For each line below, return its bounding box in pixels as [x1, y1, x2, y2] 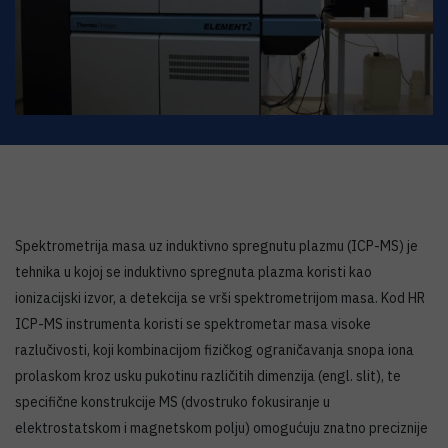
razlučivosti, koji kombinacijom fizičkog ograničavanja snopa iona [15, 341, 414, 360]
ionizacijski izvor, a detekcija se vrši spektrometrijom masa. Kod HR [15, 289, 425, 308]
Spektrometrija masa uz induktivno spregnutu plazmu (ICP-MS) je [15, 237, 418, 256]
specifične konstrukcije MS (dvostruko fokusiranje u [15, 393, 330, 412]
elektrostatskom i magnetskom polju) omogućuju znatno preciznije [15, 419, 428, 438]
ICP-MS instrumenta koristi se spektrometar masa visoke [15, 315, 371, 334]
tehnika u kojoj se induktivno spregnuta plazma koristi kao [15, 263, 372, 282]
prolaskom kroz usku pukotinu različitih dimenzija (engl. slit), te [15, 367, 401, 386]
